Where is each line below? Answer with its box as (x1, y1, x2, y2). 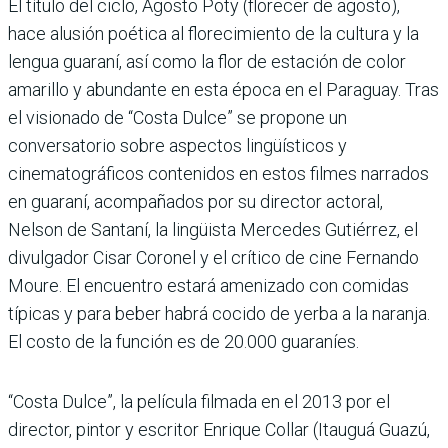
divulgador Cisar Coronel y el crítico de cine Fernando (8, 246, 419, 268)
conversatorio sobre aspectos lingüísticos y (8, 134, 347, 156)
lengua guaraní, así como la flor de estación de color (8, 50, 406, 72)
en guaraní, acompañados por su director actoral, (8, 190, 383, 212)
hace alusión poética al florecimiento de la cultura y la (8, 22, 419, 44)
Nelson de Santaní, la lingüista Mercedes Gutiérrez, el (8, 218, 418, 240)
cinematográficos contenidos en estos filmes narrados (8, 162, 429, 184)
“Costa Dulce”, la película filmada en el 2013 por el (8, 390, 390, 412)
